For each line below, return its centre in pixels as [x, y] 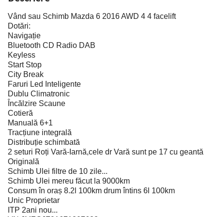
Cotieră [20, 113]
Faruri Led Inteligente [44, 84]
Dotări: [19, 26]
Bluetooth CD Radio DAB [52, 45]
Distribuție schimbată [44, 142]
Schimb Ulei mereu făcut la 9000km [69, 181]
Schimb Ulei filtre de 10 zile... [58, 171]
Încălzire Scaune [37, 103]
